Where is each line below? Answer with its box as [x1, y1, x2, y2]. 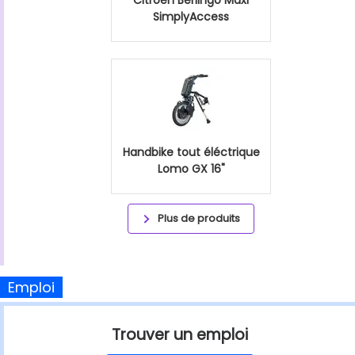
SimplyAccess [153, 8, 229, 25]
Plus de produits [157, 210, 240, 226]
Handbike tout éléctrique [122, 143, 260, 160]
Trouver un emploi [111, 323, 248, 345]
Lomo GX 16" [157, 160, 225, 177]
